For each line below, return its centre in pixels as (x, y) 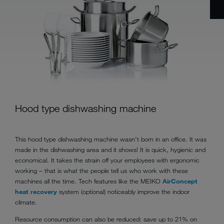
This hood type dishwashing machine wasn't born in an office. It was (111, 139)
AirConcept (180, 181)
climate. (26, 202)
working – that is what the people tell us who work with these (101, 171)
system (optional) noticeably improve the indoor (123, 192)
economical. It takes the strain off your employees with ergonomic (107, 160)
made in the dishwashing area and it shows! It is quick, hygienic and (110, 150)
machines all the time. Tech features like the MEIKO (89, 181)
